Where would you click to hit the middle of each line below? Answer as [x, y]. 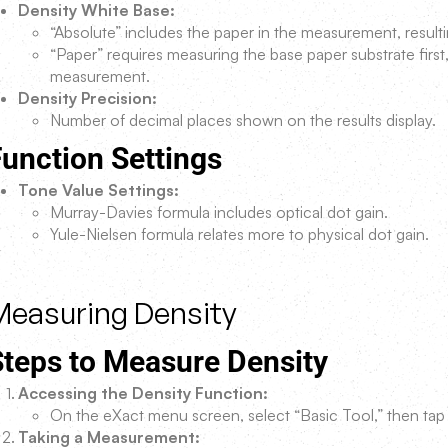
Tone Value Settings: [98, 190]
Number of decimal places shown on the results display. [243, 120]
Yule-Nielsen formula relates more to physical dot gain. [239, 234]
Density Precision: [87, 98]
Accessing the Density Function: [143, 393]
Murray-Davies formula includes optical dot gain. [219, 212]
